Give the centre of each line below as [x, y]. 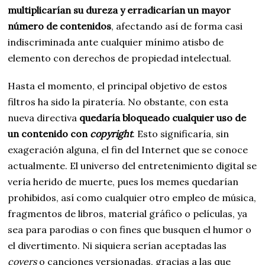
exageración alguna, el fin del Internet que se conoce [128, 149]
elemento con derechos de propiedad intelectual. [120, 58]
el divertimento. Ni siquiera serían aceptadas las [117, 245]
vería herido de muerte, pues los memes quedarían [123, 181]
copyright [112, 133]
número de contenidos [60, 26]
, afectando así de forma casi [177, 26]
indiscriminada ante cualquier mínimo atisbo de [116, 42]
